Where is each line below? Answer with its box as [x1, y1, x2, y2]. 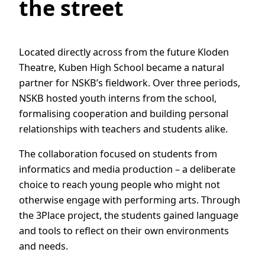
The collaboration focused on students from [19, 147, 217, 161]
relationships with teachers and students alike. [19, 122, 228, 135]
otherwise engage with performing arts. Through [19, 193, 240, 207]
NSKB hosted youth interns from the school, [19, 92, 216, 105]
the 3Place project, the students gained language [19, 209, 238, 222]
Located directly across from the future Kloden [19, 46, 229, 59]
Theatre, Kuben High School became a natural [19, 61, 224, 74]
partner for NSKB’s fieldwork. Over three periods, [19, 76, 240, 89]
